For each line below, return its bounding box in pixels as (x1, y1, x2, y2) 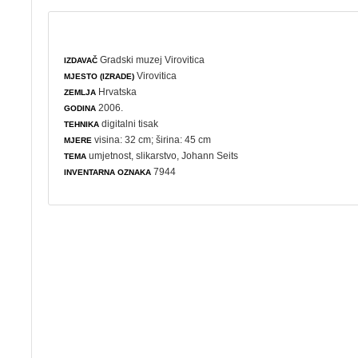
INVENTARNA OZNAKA (64, 167, 152, 177)
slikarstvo (136, 149, 177, 161)
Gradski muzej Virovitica (100, 54, 205, 66)
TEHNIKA (64, 119, 100, 129)
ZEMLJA (64, 87, 97, 97)
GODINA (64, 103, 97, 113)
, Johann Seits (177, 149, 239, 161)
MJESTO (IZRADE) (64, 71, 135, 81)
